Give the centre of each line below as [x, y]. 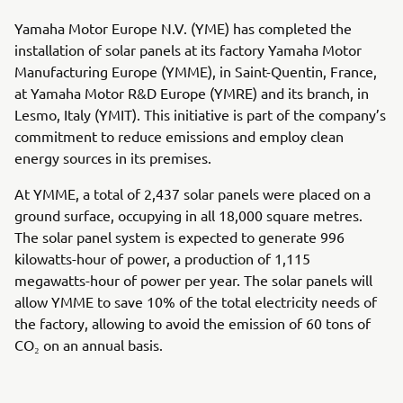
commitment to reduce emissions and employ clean [179, 136]
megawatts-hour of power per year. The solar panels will [193, 280]
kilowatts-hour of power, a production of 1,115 [162, 258]
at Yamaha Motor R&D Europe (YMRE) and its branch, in [192, 93]
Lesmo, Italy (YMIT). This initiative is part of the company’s [200, 114]
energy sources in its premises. [113, 157]
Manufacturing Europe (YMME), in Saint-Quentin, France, [196, 71]
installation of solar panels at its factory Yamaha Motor [188, 49]
